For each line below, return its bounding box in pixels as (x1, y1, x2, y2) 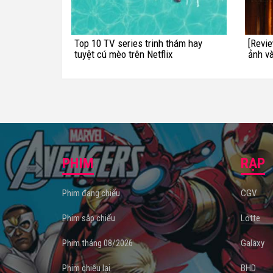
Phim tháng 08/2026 (62, 237, 133, 249)
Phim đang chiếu (62, 187, 120, 199)
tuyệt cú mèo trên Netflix (74, 48, 172, 60)
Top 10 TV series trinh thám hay (74, 37, 202, 49)
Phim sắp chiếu (62, 212, 115, 224)
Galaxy (240, 237, 264, 249)
